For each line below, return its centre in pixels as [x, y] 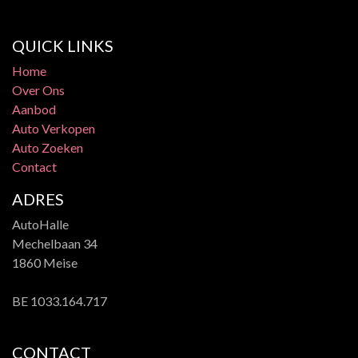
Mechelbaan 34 [55, 243]
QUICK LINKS [63, 45]
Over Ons [38, 89]
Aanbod [34, 109]
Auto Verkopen [54, 128]
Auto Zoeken [48, 147]
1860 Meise [45, 262]
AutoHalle [40, 224]
